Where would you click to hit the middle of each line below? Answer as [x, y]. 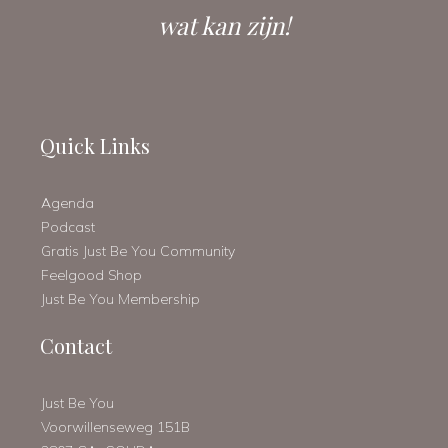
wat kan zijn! [224, 25]
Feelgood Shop [91, 275]
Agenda [67, 203]
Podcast [68, 227]
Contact [76, 345]
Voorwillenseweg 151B [115, 427]
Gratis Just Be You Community [138, 251]
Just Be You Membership [120, 299]
